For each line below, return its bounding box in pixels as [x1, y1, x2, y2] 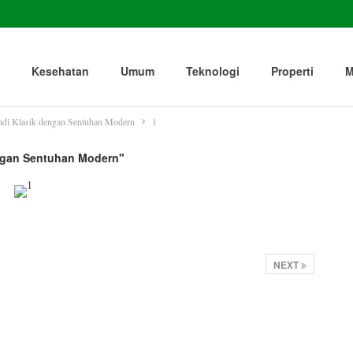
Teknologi [186, 63, 240, 79]
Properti [271, 63, 314, 79]
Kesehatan [32, 63, 89, 79]
